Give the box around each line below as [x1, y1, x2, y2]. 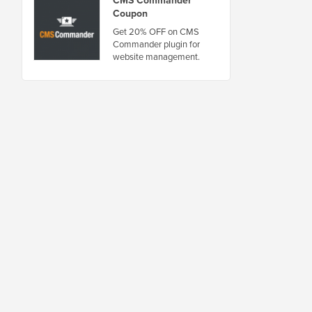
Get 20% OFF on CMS [113, 24, 199, 38]
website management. [113, 49, 200, 63]
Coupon [113, 6, 148, 21]
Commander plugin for [113, 37, 200, 51]
